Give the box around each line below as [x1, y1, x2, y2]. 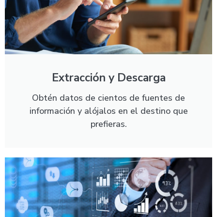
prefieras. [90, 118, 127, 130]
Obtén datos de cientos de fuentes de [32, 92, 185, 104]
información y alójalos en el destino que [29, 105, 188, 117]
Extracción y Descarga [51, 70, 166, 86]
